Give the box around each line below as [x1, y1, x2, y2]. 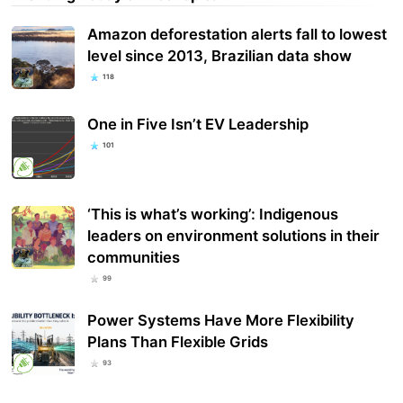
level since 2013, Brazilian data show [87, 46, 353, 65]
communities [87, 248, 181, 267]
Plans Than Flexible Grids [87, 333, 269, 352]
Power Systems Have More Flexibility [87, 311, 355, 330]
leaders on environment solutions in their [87, 227, 381, 246]
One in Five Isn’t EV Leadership [87, 114, 309, 133]
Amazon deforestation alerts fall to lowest [87, 24, 388, 43]
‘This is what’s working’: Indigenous [87, 205, 339, 224]
